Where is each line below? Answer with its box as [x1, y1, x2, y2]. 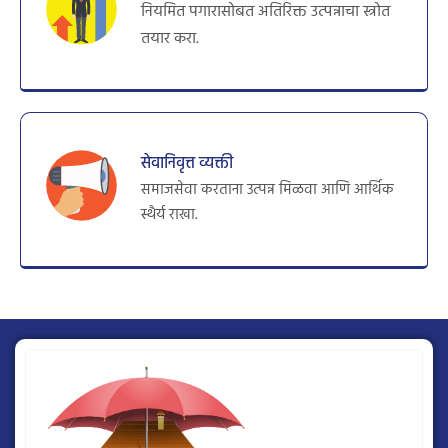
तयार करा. [141, 25, 199, 52]
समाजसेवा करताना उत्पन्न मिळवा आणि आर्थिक [141, 177, 394, 202]
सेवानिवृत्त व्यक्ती [141, 150, 233, 177]
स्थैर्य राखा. [141, 202, 197, 227]
